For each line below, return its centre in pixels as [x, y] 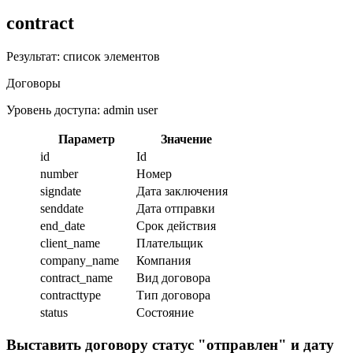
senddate [63, 208]
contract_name [78, 277]
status [56, 312]
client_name [72, 243]
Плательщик [170, 243]
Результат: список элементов [83, 56]
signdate [62, 191]
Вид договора [173, 277]
